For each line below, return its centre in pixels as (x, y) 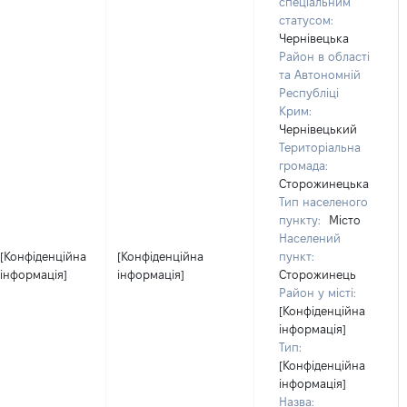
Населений (310, 238)
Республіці (309, 93)
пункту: (300, 220)
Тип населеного (323, 202)
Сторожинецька (324, 184)
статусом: (306, 20)
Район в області (324, 56)
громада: (303, 165)
